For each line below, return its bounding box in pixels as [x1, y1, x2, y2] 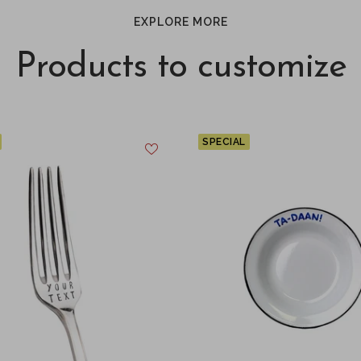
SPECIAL [202, 136, 246, 148]
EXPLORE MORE [133, 15, 228, 29]
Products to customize [15, 50, 346, 86]
